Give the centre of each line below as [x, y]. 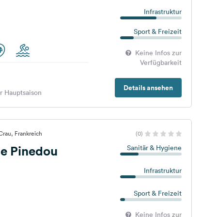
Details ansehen [148, 88]
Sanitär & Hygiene [154, 148]
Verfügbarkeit [161, 62]
